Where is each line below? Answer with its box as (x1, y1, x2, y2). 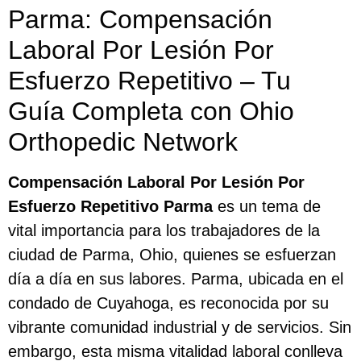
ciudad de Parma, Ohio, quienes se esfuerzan (8, 245, 336, 263)
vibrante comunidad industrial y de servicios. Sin (8, 317, 351, 336)
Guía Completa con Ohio (8, 96, 294, 126)
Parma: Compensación (8, 4, 272, 34)
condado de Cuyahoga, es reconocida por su (8, 293, 329, 312)
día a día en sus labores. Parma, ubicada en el (8, 269, 343, 288)
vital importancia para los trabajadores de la (8, 221, 320, 239)
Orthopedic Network (8, 127, 238, 156)
